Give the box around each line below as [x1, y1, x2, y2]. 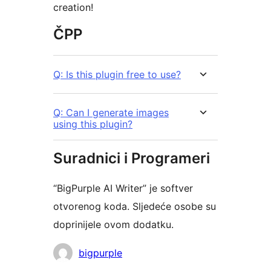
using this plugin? [53, 118, 132, 131]
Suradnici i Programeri [53, 149, 210, 168]
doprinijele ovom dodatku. [53, 218, 174, 231]
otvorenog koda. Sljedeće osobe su [53, 200, 216, 213]
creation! [53, 1, 93, 14]
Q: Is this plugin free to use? [53, 68, 181, 81]
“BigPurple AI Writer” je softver [53, 182, 193, 195]
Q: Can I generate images [53, 106, 169, 119]
